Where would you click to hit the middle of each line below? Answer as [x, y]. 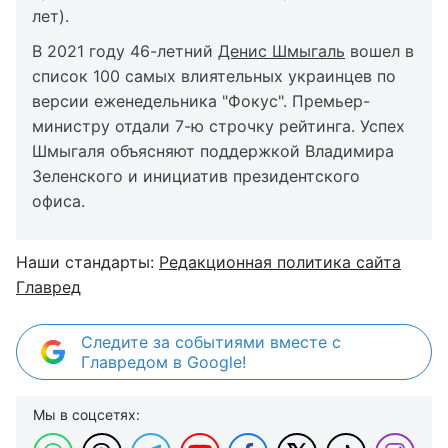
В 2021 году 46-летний [125, 51]
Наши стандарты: [87, 262]
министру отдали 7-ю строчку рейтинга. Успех [218, 126]
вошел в [379, 51]
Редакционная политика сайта [280, 262]
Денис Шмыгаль [281, 51]
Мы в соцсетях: [86, 414]
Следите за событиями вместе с [211, 342]
